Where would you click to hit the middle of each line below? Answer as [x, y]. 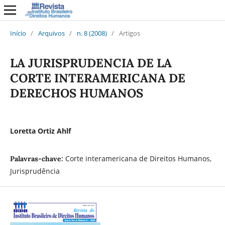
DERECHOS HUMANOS [76, 93]
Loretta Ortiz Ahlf [40, 131]
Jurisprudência [35, 171]
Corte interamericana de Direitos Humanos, [138, 158]
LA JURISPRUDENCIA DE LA [91, 63]
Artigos [129, 33]
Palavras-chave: [37, 158]
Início [18, 33]
